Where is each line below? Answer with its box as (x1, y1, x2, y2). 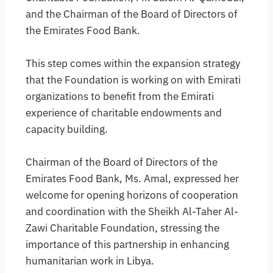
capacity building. (26, 122, 108, 136)
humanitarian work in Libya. (26, 254, 154, 268)
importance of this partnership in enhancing (26, 238, 229, 252)
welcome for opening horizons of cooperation (26, 188, 238, 202)
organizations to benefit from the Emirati (26, 90, 214, 104)
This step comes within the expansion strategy (26, 57, 240, 71)
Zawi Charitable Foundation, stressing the (26, 221, 219, 235)
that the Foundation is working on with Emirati (26, 73, 241, 87)
